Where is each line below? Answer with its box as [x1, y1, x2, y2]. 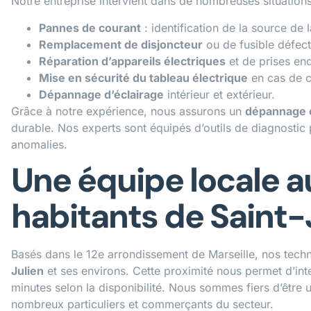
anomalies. [11, 137, 67, 151]
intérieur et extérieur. [164, 87, 275, 101]
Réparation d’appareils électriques [39, 53, 226, 68]
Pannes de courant [39, 20, 141, 35]
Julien [11, 263, 44, 278]
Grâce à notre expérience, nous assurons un [11, 103, 245, 118]
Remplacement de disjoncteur [39, 37, 203, 51]
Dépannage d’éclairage [39, 87, 164, 101]
